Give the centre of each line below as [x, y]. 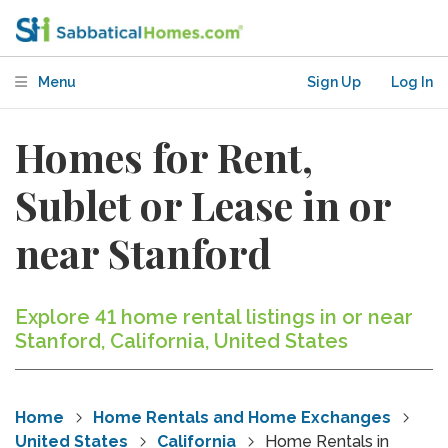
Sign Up [334, 82]
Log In [412, 82]
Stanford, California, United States [181, 341]
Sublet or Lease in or [203, 204]
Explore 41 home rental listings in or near [214, 317]
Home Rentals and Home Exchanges [242, 417]
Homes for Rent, [164, 156]
